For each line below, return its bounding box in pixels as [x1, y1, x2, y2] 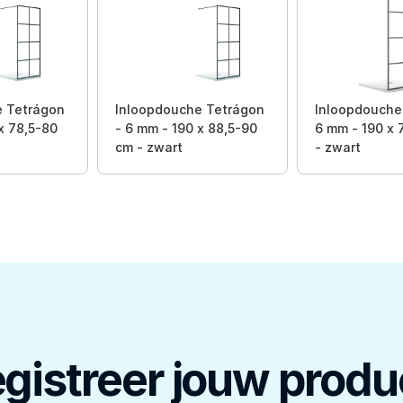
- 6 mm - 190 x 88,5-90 [115, 121, 257, 136]
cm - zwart [115, 139, 183, 155]
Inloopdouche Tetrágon [115, 102, 264, 117]
